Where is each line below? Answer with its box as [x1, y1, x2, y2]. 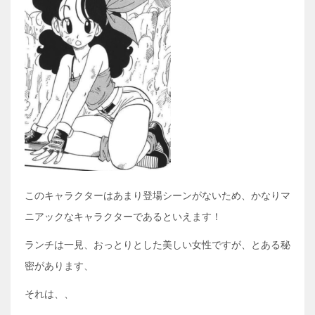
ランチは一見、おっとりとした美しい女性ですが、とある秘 [25, 239, 290, 250]
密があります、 [25, 260, 94, 271]
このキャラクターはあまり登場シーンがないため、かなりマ [25, 190, 290, 201]
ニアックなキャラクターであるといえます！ [25, 211, 221, 222]
